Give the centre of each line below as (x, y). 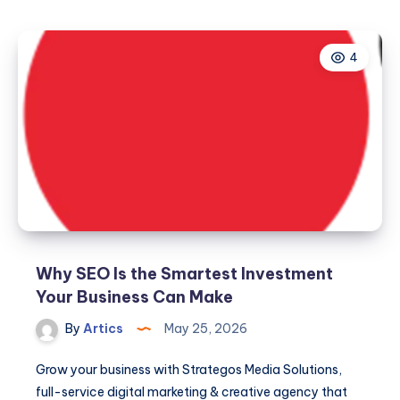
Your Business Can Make (134, 297)
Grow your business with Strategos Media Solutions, (189, 370)
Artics (102, 329)
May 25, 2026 (204, 329)
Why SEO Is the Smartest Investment (184, 274)
